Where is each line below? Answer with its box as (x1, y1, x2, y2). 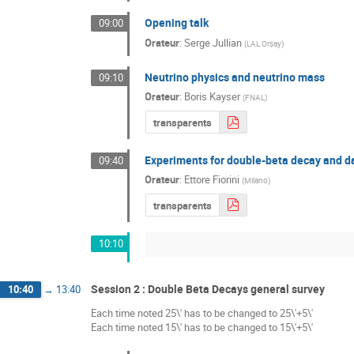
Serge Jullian (184, 35, 243, 50)
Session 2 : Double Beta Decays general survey (91, 281, 325, 297)
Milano (244, 175, 269, 186)
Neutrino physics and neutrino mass (145, 69, 326, 85)
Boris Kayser (184, 89, 241, 104)
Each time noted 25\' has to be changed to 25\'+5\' (91, 305, 313, 320)
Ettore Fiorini (184, 172, 240, 187)
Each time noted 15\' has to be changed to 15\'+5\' (91, 319, 313, 334)
